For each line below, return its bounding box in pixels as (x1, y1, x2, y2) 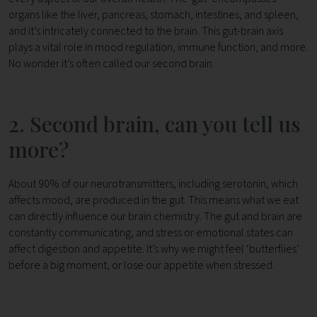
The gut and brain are (204, 209, 302, 225)
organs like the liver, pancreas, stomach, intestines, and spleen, (8, 7, 299, 23)
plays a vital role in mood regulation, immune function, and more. (8, 40, 308, 56)
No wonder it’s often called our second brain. (8, 56, 214, 72)
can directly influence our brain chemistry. (8, 209, 204, 225)
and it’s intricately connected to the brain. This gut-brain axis (8, 23, 283, 40)
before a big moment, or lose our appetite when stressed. (8, 258, 275, 274)
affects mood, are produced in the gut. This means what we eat (8, 192, 299, 209)
